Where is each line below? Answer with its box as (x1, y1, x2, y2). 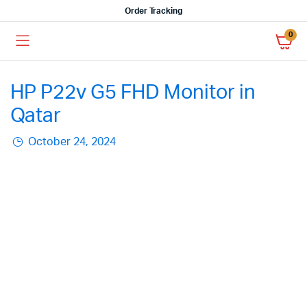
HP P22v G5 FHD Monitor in (10, 83, 256, 103)
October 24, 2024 (25, 136, 116, 147)
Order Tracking (124, 7, 183, 15)
